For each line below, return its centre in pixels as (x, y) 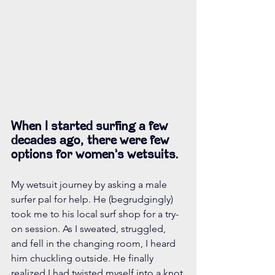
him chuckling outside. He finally (83, 258)
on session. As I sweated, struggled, (90, 229)
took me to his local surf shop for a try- (95, 214)
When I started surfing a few (91, 127)
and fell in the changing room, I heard (95, 244)
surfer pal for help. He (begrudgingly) (93, 199)
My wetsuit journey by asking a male (90, 185)
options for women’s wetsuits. (95, 156)
